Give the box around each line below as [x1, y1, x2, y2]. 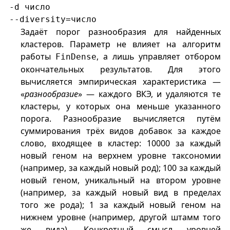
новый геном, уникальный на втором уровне [21, 175, 221, 186]
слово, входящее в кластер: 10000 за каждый [21, 138, 221, 149]
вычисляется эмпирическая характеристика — [21, 76, 221, 88]
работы [21, 51, 56, 63]
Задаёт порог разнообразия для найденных [21, 26, 221, 38]
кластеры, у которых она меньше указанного [21, 101, 221, 112]
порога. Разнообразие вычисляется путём [21, 113, 221, 125]
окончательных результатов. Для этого [21, 64, 221, 75]
